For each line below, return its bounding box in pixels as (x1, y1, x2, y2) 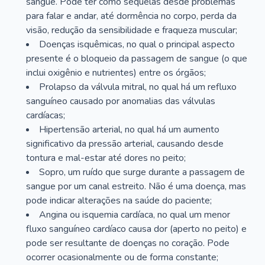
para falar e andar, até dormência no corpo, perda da (26, 9, 237, 22)
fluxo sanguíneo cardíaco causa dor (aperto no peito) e (26, 222, 247, 235)
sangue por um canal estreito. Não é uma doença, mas (26, 180, 246, 193)
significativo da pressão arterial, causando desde (26, 137, 224, 150)
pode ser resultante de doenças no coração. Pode (26, 237, 230, 250)
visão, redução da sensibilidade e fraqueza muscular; (26, 24, 237, 37)
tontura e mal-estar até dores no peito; (26, 151, 186, 164)
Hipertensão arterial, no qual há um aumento (39, 123, 219, 136)
